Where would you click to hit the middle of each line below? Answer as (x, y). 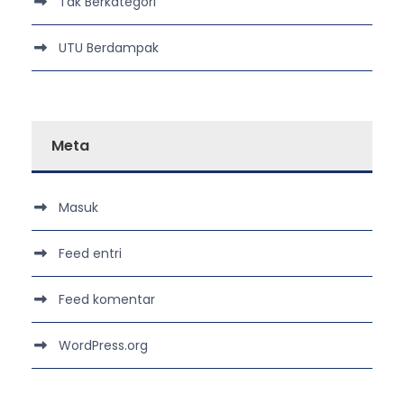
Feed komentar (107, 299)
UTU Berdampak (109, 47)
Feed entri (90, 253)
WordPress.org (103, 345)
